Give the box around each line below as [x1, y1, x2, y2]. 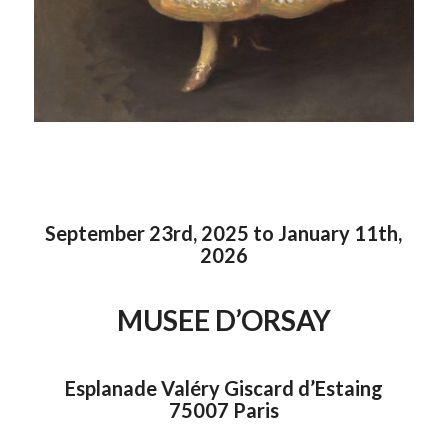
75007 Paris [168, 397, 279, 422]
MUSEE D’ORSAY [116, 302, 331, 337]
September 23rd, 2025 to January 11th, [45, 220, 403, 245]
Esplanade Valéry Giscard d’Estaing [64, 375, 383, 400]
